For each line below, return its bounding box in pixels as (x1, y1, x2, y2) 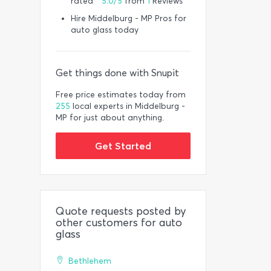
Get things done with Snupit (56, 67, 179, 79)
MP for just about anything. (56, 113, 164, 123)
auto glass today (71, 25, 139, 35)
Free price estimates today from (56, 90, 186, 100)
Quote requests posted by (56, 204, 186, 218)
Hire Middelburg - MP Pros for (71, 13, 186, 24)
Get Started (95, 140, 151, 152)
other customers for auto (56, 216, 182, 229)
